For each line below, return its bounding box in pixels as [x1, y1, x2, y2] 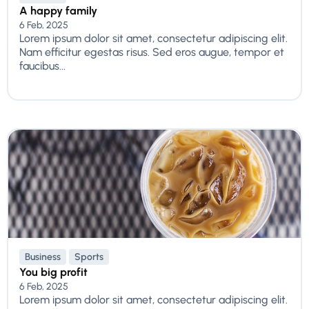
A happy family [19, 4, 97, 18]
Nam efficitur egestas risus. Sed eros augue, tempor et [19, 46, 284, 59]
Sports [74, 251, 103, 263]
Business [25, 251, 61, 263]
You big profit [19, 266, 88, 279]
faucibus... [19, 59, 66, 73]
